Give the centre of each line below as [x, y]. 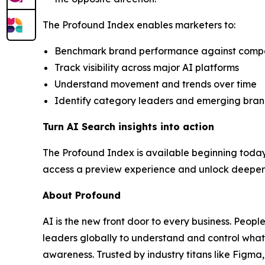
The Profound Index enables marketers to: [139, 25]
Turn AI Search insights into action [128, 126]
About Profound [82, 195]
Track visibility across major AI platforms [147, 67]
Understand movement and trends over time [156, 84]
